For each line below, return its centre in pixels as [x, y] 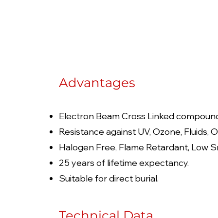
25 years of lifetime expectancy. [124, 163]
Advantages [97, 83]
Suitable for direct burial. [109, 178]
